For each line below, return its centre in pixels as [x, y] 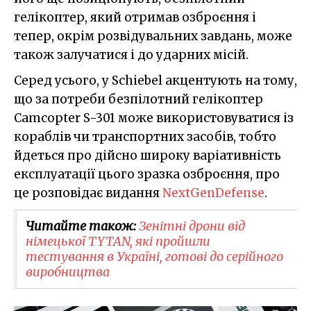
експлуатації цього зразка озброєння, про [147, 174]
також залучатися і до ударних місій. [131, 54]
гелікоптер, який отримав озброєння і [135, 17]
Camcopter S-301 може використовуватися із [154, 118]
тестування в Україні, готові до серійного [154, 256]
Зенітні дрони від [192, 226]
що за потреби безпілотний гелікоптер [138, 99]
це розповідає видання [88, 193]
